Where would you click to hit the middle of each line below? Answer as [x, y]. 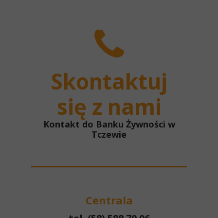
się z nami [109, 107]
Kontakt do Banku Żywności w [109, 124]
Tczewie [109, 134]
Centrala [109, 200]
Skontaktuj [109, 81]
